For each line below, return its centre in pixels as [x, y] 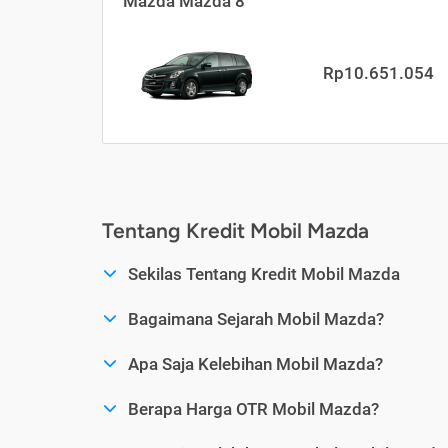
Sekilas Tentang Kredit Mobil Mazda [264, 274]
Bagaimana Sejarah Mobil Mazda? [256, 319]
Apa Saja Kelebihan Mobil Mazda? [255, 364]
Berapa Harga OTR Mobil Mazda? [253, 409]
